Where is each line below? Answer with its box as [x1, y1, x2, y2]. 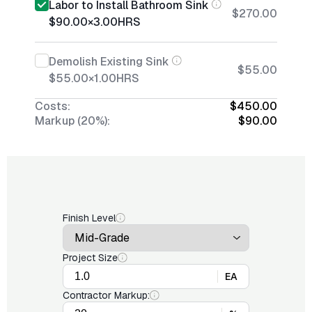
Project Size [63, 251, 118, 264]
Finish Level [63, 212, 116, 224]
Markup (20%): [35, 114, 110, 128]
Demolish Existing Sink [49, 54, 169, 69]
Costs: [35, 99, 70, 114]
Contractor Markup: [63, 289, 150, 302]
